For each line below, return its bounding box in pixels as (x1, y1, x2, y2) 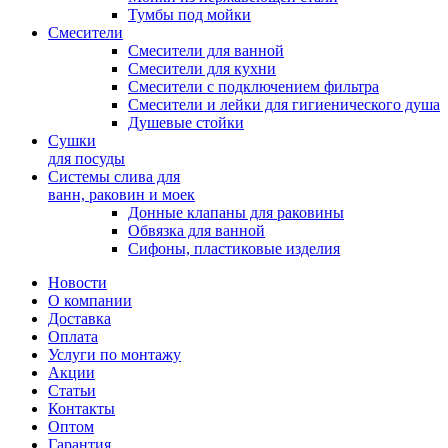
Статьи (48, 382, 96, 399)
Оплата (48, 328, 98, 345)
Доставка (48, 310, 111, 327)
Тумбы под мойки (128, 6, 251, 23)
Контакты (48, 400, 115, 417)
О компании (48, 292, 132, 309)
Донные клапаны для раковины (128, 204, 344, 221)
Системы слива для (48, 168, 180, 185)
